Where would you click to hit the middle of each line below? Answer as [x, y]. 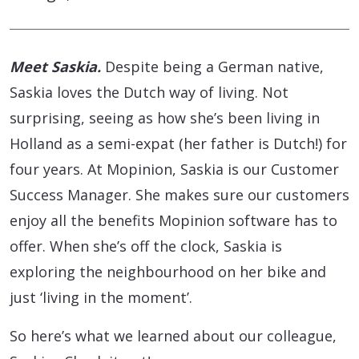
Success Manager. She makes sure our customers [179, 194]
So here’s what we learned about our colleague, [173, 335]
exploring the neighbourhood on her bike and [168, 271]
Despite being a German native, [212, 66]
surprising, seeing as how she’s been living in [165, 117]
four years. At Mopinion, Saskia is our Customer [174, 169]
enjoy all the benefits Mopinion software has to [173, 220]
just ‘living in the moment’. [101, 297]
